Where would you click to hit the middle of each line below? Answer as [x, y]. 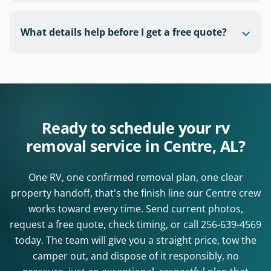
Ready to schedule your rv [135, 128]
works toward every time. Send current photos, [135, 209]
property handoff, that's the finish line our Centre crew [135, 193]
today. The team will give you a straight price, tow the [135, 240]
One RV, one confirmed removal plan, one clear [135, 178]
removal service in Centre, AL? [135, 146]
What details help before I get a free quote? [124, 32]
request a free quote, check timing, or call [105, 225]
